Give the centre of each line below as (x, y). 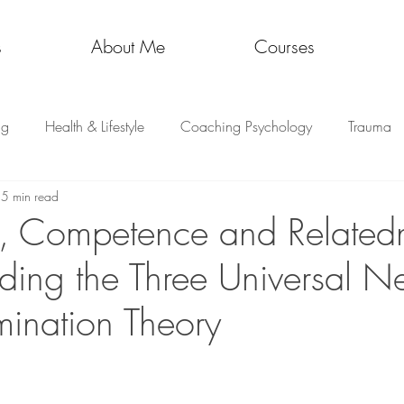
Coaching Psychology (246, 126)
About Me (128, 46)
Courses (284, 46)
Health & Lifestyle (95, 126)
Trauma (370, 126)
